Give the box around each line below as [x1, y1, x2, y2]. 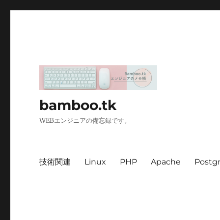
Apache [151, 157, 181, 167]
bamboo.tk [39, 96, 117, 113]
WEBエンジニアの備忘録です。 [39, 116, 131, 125]
